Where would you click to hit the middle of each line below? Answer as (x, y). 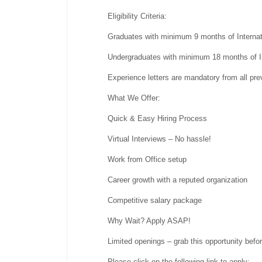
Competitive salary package (155, 200)
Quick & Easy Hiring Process (158, 118)
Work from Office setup (147, 159)
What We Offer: (134, 98)
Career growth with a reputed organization (178, 180)
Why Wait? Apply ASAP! (149, 220)
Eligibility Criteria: (137, 16)
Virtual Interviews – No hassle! (160, 139)
